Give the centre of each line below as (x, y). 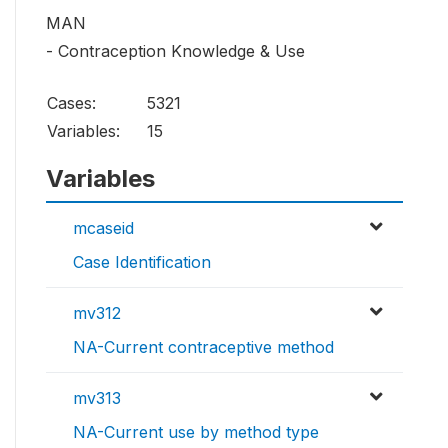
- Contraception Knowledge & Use (175, 51)
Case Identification (142, 262)
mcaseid (103, 228)
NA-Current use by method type (196, 432)
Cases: (71, 103)
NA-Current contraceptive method (203, 347)
